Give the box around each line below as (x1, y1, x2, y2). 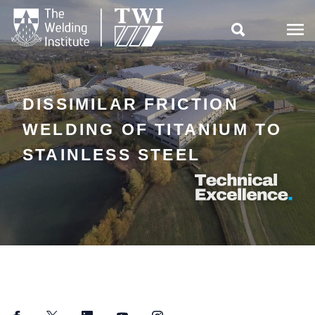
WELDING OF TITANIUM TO (22, 120, 283, 139)
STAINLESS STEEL (22, 145, 200, 164)
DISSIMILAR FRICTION (22, 94, 239, 113)
